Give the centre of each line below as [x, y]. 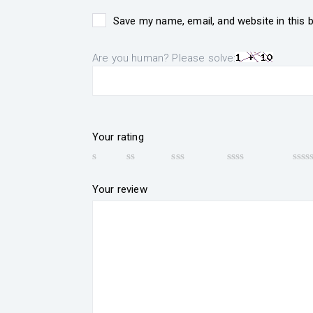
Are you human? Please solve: [164, 58]
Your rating [118, 137]
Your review [120, 190]
